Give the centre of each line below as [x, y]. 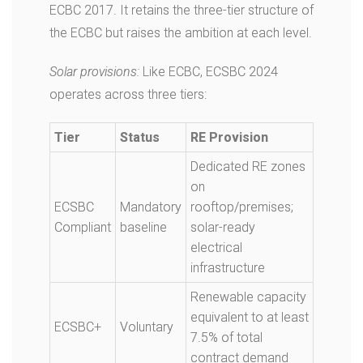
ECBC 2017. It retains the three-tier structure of [181, 10]
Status [140, 137]
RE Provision [229, 137]
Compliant [83, 227]
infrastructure [228, 268]
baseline [143, 227]
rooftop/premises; [242, 207]
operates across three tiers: [128, 94]
